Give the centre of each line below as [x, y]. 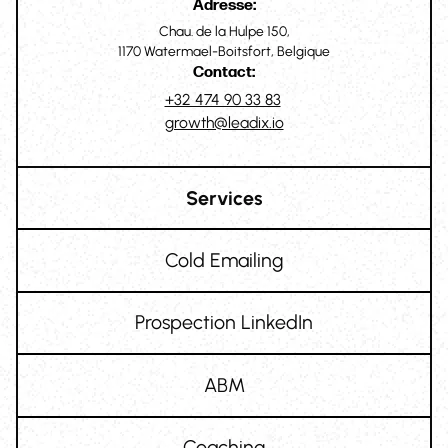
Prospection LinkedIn [224, 322]
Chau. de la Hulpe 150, [224, 31]
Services [224, 197]
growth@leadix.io [224, 123]
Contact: [224, 73]
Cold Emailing [224, 259]
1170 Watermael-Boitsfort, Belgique [224, 51]
